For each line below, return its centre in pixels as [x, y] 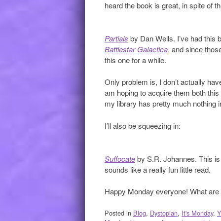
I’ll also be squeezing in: [143, 125]
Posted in [119, 213]
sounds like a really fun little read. [158, 169]
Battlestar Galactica [136, 49]
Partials [116, 38]
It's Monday [197, 213]
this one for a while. [135, 60]
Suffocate [120, 158]
